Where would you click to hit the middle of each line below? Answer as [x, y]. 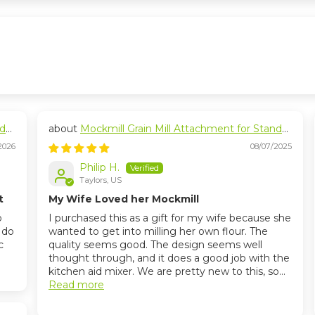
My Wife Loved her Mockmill [124, 199]
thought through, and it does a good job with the [169, 258]
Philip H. [99, 167]
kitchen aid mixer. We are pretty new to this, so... [167, 272]
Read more [76, 285]
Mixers [64, 142]
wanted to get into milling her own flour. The [158, 232]
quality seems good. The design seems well [155, 245]
